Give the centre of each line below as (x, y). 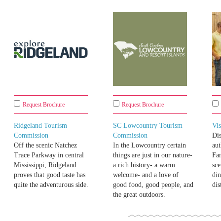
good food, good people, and (153, 185)
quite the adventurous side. (51, 185)
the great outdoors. (139, 195)
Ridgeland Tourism (40, 126)
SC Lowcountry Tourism (148, 126)
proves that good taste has (50, 175)
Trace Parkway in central (49, 155)
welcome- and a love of (146, 175)
